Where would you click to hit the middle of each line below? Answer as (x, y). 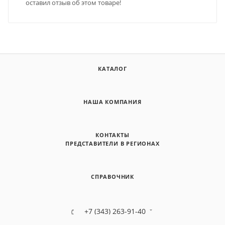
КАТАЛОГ (113, 69)
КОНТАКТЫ (113, 135)
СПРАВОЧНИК (113, 177)
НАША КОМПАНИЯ (113, 102)
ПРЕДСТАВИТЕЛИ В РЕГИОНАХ (113, 144)
